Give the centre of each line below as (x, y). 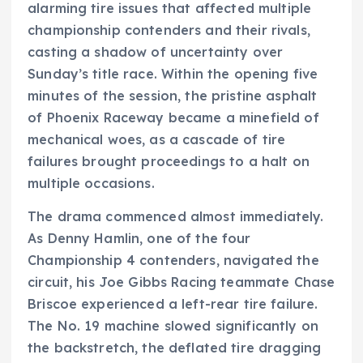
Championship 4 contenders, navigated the (173, 261)
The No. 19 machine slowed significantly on (173, 326)
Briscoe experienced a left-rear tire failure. (173, 304)
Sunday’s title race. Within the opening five (173, 74)
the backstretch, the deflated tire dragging (175, 348)
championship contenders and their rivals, (169, 30)
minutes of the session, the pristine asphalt (173, 96)
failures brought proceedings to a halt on (169, 162)
